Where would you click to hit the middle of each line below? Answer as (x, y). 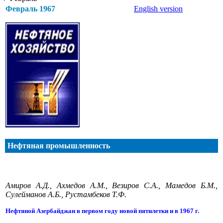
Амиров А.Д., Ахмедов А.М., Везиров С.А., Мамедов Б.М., (111, 185)
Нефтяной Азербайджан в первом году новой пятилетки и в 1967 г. (102, 211)
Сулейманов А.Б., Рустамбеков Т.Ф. (66, 194)
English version (158, 9)
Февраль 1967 (30, 9)
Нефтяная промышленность (59, 146)
